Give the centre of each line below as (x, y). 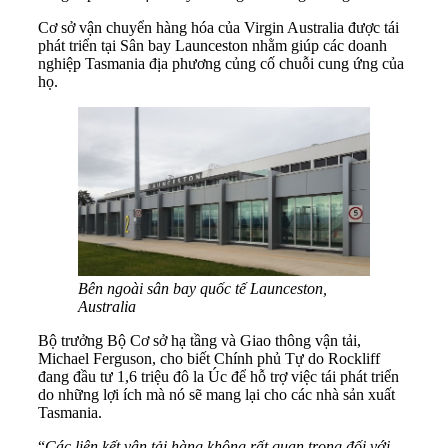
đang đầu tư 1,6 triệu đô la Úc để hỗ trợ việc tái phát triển (218, 376)
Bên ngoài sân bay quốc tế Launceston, (202, 288)
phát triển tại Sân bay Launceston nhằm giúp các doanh (212, 46)
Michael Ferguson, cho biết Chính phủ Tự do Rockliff (209, 358)
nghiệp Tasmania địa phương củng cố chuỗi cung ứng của (221, 64)
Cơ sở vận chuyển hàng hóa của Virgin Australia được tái (218, 28)
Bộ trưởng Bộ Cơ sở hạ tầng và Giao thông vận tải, (199, 340)
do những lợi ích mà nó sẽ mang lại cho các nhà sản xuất (216, 394)
